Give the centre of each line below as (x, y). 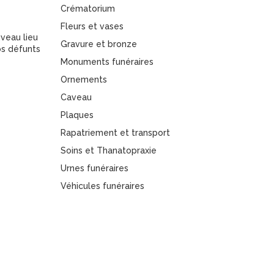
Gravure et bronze (98, 44)
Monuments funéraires (107, 62)
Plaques (77, 115)
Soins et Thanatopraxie (108, 150)
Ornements (83, 80)
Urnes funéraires (94, 168)
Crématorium (87, 9)
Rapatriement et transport (115, 133)
